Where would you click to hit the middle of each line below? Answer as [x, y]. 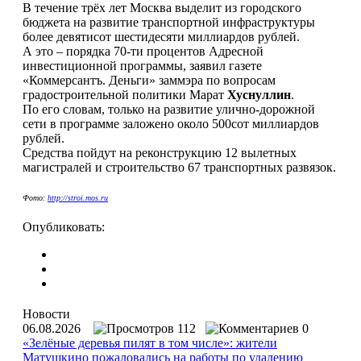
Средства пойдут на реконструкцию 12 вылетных [160, 152]
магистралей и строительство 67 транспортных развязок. [179, 167]
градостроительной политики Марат [125, 94]
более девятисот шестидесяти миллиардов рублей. [161, 36]
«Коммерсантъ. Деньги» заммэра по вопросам [149, 80]
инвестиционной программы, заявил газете [142, 65]
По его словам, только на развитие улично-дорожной [169, 109]
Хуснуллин [259, 94]
